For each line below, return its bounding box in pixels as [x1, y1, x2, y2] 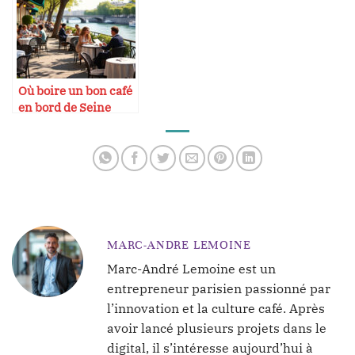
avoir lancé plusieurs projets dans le [107, 320, 326, 337]
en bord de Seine [18, 99, 111, 116]
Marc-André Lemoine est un [107, 261, 276, 277]
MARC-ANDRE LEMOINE [107, 238, 251, 253]
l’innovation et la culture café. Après [107, 300, 325, 317]
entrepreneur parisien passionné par [107, 281, 330, 297]
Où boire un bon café [18, 82, 132, 99]
